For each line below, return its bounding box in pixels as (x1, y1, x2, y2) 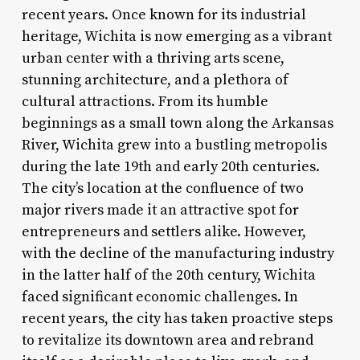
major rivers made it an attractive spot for (21, 200, 299, 219)
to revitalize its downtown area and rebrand (21, 330, 313, 350)
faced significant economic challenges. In (21, 287, 298, 306)
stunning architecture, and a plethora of (21, 70, 288, 89)
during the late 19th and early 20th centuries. (21, 157, 320, 176)
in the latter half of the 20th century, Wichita (21, 265, 316, 284)
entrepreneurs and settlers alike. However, (21, 222, 306, 241)
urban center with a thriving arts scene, (21, 48, 284, 67)
